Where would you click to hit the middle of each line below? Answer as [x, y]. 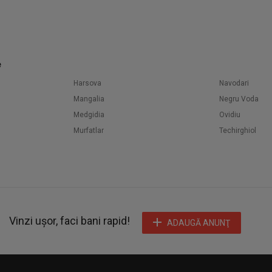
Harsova [87, 83]
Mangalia [89, 99]
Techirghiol [238, 131]
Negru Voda [239, 99]
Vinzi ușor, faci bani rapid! [70, 221]
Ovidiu [230, 115]
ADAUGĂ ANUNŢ [199, 223]
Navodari [234, 83]
